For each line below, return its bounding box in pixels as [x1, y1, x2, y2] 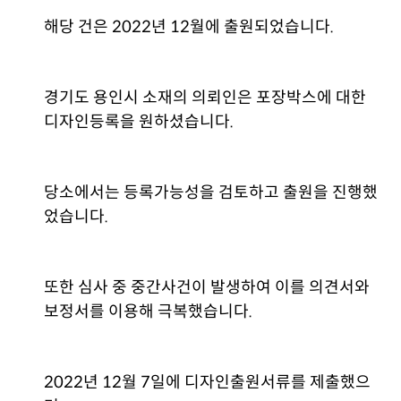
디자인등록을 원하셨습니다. [44, 112, 235, 132]
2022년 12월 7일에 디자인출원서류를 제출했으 [44, 372, 371, 392]
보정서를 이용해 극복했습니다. [44, 302, 253, 321]
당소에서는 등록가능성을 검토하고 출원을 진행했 [44, 183, 379, 202]
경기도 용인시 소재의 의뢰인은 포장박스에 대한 [44, 88, 367, 107]
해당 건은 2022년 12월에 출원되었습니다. [44, 17, 335, 37]
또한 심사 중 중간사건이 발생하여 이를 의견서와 [44, 277, 371, 297]
